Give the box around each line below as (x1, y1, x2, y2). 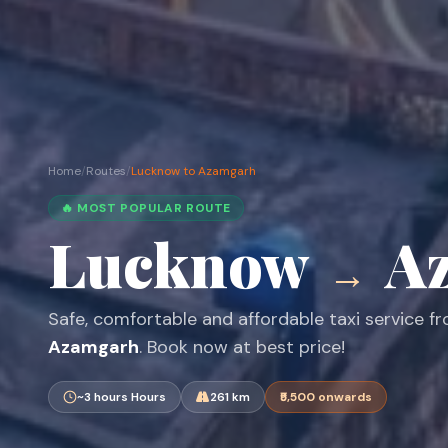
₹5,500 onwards (280, 389, 372, 406)
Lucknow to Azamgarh (131, 163, 256, 180)
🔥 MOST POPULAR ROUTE (61, 200, 231, 217)
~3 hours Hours (77, 389, 166, 406)
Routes (86, 163, 126, 180)
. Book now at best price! (139, 335, 345, 360)
